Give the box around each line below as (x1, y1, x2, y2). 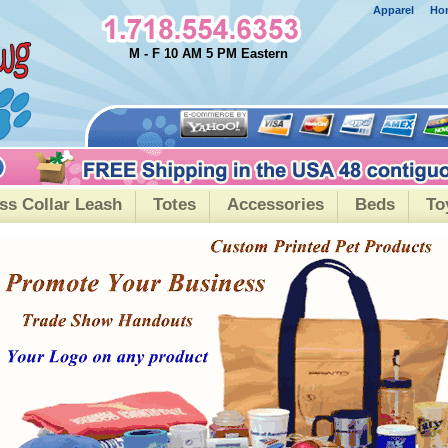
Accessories (226, 195, 324, 214)
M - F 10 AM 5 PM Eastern (129, 46, 288, 61)
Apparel (372, 4, 414, 16)
